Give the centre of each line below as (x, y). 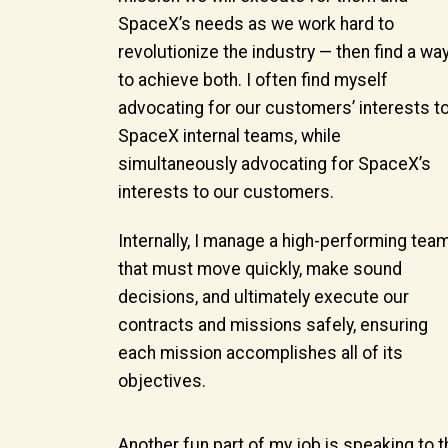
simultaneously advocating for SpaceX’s (274, 163)
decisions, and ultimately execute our (263, 296)
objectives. (164, 380)
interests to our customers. (226, 191)
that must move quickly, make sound (260, 268)
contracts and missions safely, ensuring (273, 324)
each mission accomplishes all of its (260, 352)
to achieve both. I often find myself (253, 79)
